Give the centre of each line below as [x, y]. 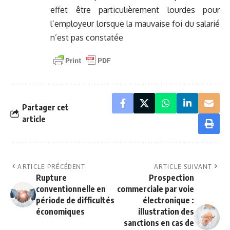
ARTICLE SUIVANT [183, 167]
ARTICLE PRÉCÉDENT [52, 167]
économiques [60, 212]
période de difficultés [75, 200]
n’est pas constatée [87, 38]
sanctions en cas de [159, 223]
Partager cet [45, 108]
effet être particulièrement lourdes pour [135, 10]
